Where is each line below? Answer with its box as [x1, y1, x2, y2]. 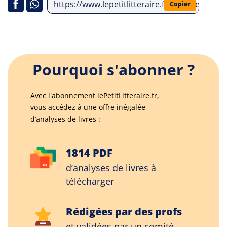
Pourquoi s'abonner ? [32, 59, 195, 80]
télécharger [66, 175, 114, 187]
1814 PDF [66, 146, 112, 160]
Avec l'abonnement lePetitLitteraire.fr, [30, 91, 159, 100]
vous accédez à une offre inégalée [30, 102, 145, 112]
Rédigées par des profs [66, 205, 182, 218]
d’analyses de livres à [66, 162, 156, 174]
